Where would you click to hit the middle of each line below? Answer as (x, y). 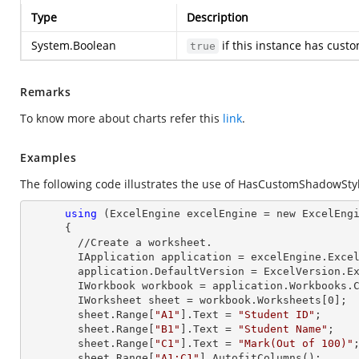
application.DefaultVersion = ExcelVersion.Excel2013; (52, 271)
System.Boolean (74, 45)
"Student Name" (283, 329)
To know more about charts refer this (121, 118)
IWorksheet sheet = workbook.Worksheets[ (203, 300)
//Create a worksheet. (52, 242)
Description (218, 17)
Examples (48, 157)
